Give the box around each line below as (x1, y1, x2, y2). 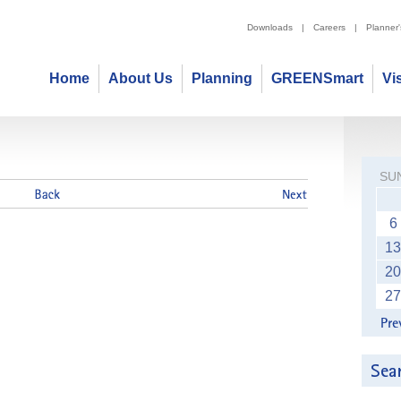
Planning (192, 71, 252, 86)
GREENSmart (271, 71, 363, 86)
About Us (108, 71, 173, 86)
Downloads (247, 22, 293, 32)
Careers (313, 22, 346, 32)
